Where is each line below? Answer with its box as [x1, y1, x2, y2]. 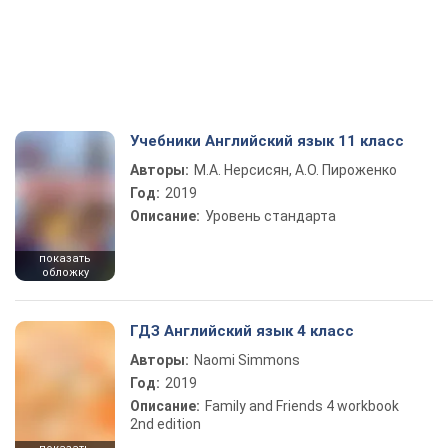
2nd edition [130, 416, 201, 432]
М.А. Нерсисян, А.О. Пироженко [194, 162, 397, 178]
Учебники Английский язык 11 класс [130, 132, 404, 150]
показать [39, 252, 91, 265]
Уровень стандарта [205, 208, 336, 224]
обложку [41, 266, 89, 279]
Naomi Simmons [194, 352, 300, 368]
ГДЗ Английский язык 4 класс [130, 322, 354, 340]
